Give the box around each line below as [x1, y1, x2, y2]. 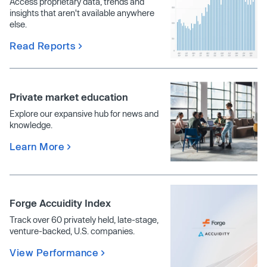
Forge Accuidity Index [10, 197, 111, 209]
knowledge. [10, 119, 52, 130]
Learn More [10, 140, 64, 152]
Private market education [10, 91, 128, 103]
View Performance [10, 247, 98, 259]
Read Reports [10, 39, 76, 51]
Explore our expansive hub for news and [10, 108, 159, 119]
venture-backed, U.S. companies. [10, 226, 135, 237]
